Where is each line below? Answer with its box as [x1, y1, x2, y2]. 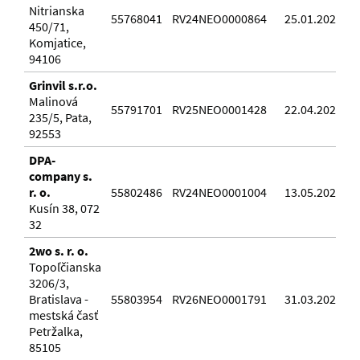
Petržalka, [29, 323, 83, 340]
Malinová [29, 93, 78, 110]
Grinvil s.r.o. [29, 77, 97, 94]
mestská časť [29, 307, 98, 324]
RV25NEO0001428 [172, 101, 267, 118]
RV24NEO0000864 [172, 10, 267, 27]
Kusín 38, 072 [29, 200, 100, 217]
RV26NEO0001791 [172, 291, 267, 308]
